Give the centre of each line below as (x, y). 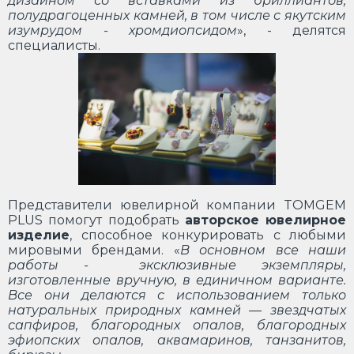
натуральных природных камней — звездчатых (177, 310)
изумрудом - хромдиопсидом (122, 30)
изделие (39, 235)
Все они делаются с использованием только (177, 295)
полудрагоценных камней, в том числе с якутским (177, 15)
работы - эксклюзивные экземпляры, (177, 265)
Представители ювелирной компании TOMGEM (177, 205)
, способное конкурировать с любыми (208, 235)
